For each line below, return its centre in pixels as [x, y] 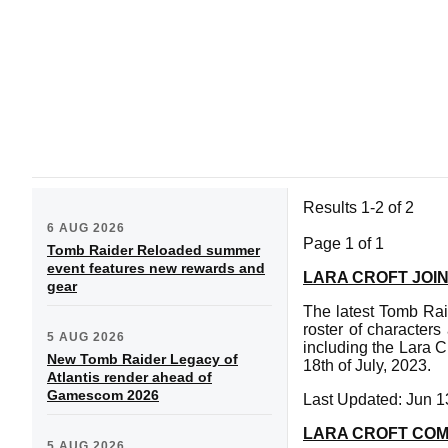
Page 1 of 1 [343, 243]
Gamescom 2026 [103, 394]
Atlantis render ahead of [129, 376]
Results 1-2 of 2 [358, 207]
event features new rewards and [156, 267]
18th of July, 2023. [367, 365]
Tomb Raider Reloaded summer [153, 249]
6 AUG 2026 [86, 227]
